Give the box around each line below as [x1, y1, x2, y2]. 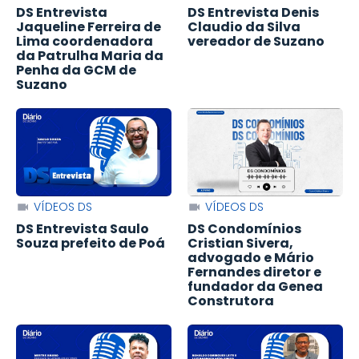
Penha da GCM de [16, 61, 136, 79]
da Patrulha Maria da [16, 46, 163, 65]
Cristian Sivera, [188, 234, 293, 252]
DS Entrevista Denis [188, 3, 319, 22]
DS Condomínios [188, 220, 301, 238]
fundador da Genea [188, 277, 323, 296]
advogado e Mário [188, 248, 314, 267]
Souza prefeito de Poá [16, 234, 165, 252]
